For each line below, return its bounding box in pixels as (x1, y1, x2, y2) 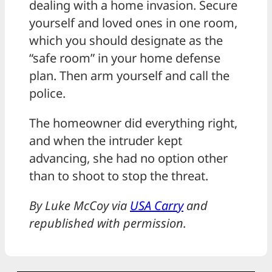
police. (29, 85, 66, 102)
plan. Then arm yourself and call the (29, 67, 229, 84)
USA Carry (130, 197, 183, 214)
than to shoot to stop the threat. (29, 168, 208, 185)
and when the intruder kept (29, 132, 182, 149)
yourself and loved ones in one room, (29, 15, 237, 32)
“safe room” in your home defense (29, 50, 220, 67)
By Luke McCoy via (29, 197, 130, 214)
